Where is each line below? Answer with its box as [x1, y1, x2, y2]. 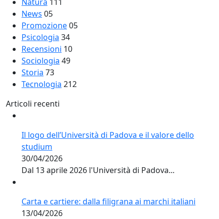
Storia [22, 66, 44, 78]
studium [22, 141, 52, 152]
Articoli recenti [6, 98, 60, 109]
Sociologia [22, 55, 60, 66]
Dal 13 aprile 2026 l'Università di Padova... [22, 164, 175, 175]
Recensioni [22, 43, 62, 54]
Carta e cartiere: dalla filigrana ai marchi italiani [22, 196, 196, 207]
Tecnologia [22, 78, 62, 89]
